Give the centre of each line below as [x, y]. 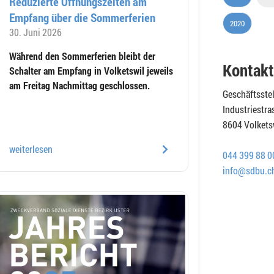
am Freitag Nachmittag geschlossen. [80, 85]
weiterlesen [31, 149]
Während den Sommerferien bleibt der [82, 56]
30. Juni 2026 [35, 32]
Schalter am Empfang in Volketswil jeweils [91, 70]
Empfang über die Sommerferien [82, 17]
